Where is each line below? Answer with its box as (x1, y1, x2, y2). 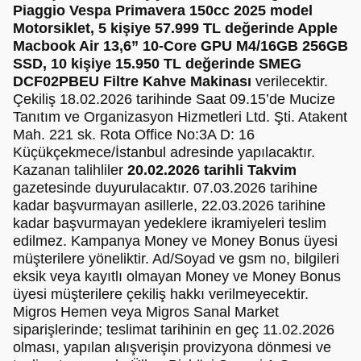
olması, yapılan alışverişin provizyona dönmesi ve (13, 338, 331, 355)
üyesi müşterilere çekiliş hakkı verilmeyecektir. (13, 285, 309, 302)
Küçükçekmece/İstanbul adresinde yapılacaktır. (13, 143, 315, 160)
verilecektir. (255, 73, 328, 89)
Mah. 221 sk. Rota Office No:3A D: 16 (13, 126, 255, 143)
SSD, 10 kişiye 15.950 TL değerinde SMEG (13, 55, 301, 72)
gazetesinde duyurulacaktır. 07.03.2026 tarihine (13, 179, 317, 196)
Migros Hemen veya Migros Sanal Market (13, 303, 279, 320)
